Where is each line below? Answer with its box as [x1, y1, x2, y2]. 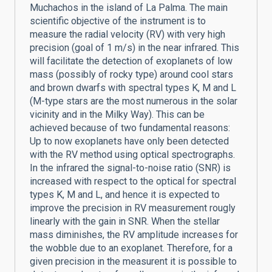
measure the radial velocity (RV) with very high [30, 29, 225, 41]
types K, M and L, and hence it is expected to [30, 189, 220, 201]
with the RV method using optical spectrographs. [30, 149, 235, 161]
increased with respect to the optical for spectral [30, 175, 236, 188]
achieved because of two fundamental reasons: [30, 122, 230, 134]
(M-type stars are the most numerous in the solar [30, 95, 237, 107]
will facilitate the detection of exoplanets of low [30, 55, 233, 67]
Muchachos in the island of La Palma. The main [30, 2, 228, 14]
